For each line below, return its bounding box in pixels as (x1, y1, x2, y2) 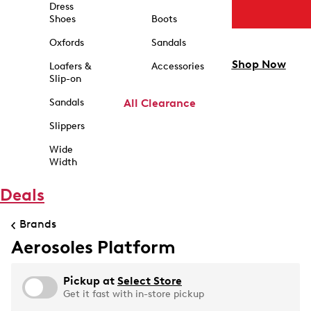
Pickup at (63, 274, 117, 287)
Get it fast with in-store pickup (63, 288, 204, 300)
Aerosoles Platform (11, 236, 176, 258)
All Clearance (123, 96, 196, 110)
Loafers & (49, 60, 91, 72)
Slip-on (49, 73, 81, 85)
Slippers (49, 120, 85, 132)
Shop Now (231, 58, 286, 72)
